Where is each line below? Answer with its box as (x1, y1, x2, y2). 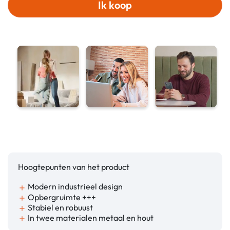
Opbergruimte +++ (26, 191, 96, 202)
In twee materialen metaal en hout (26, 213, 154, 223)
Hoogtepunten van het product (18, 162, 129, 172)
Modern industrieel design (26, 181, 123, 192)
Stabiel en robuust (26, 202, 93, 213)
